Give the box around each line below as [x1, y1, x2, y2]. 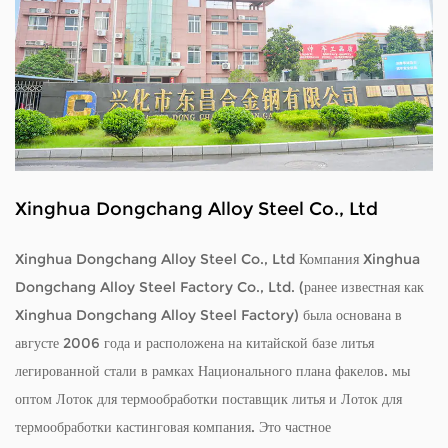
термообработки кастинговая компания [15, 418, 251, 437]
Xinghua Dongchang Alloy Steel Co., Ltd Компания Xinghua [15, 250, 420, 269]
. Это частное [251, 418, 331, 437]
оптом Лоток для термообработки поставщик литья [15, 390, 325, 409]
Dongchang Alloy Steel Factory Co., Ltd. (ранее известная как [15, 278, 424, 297]
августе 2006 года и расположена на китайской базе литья [15, 334, 374, 353]
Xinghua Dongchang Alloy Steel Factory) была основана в [15, 306, 402, 325]
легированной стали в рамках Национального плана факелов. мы [15, 362, 410, 381]
